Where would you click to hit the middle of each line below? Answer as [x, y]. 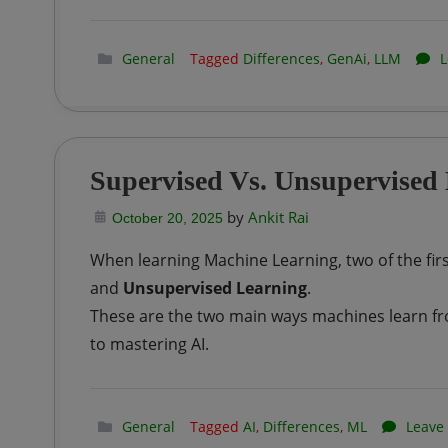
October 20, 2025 [167, 218]
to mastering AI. [149, 344]
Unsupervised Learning [214, 288]
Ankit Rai [278, 217]
